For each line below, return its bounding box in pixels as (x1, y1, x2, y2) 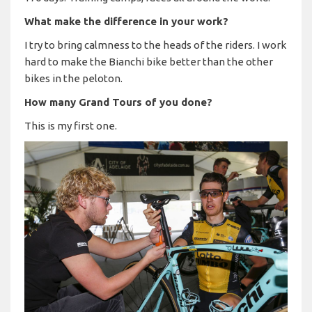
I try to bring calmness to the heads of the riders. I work (24, 38, 286, 51)
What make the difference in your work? (24, 15, 228, 27)
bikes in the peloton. (24, 72, 123, 84)
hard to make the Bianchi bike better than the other (24, 55, 273, 68)
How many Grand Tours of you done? (24, 95, 212, 108)
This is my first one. (24, 119, 117, 132)
